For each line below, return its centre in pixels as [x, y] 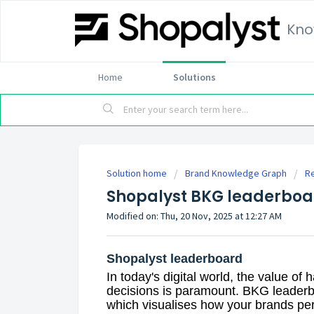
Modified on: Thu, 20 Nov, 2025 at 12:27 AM [194, 216]
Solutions [194, 77]
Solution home [138, 173]
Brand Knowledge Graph [236, 173]
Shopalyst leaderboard [175, 258]
